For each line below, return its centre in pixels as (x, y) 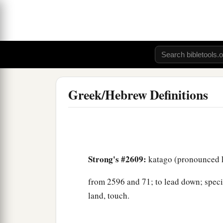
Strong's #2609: (117, 159)
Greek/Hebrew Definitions (138, 95)
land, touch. (109, 196)
